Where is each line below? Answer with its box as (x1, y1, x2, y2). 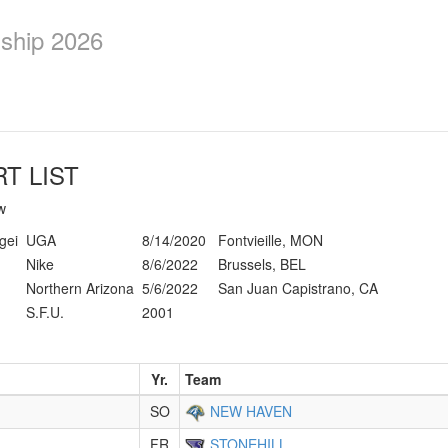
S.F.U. (26, 302, 64, 322)
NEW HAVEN (210, 401, 292, 421)
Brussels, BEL (218, 254, 306, 274)
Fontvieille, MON (218, 230, 323, 250)
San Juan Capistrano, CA (218, 278, 378, 298)
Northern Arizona (26, 278, 134, 298)
